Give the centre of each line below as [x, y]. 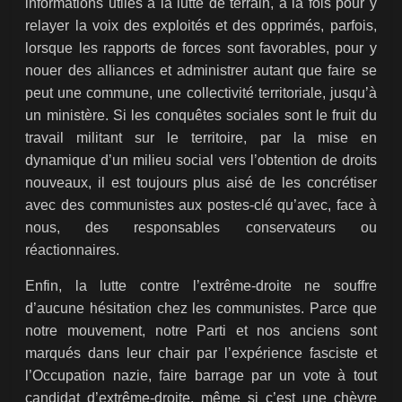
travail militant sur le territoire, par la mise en [201, 138]
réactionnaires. [73, 250]
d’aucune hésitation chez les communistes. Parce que [201, 309]
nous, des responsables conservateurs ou [201, 228]
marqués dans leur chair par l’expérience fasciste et [201, 354]
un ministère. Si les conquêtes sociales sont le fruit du [201, 116]
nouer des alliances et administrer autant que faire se [201, 71]
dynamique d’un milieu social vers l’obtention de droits [201, 161]
